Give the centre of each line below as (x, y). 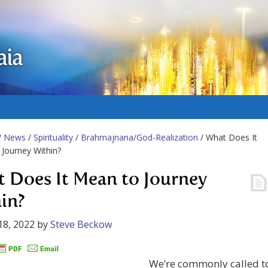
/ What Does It (228, 137)
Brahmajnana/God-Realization (139, 137)
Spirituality (53, 137)
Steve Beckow (81, 224)
